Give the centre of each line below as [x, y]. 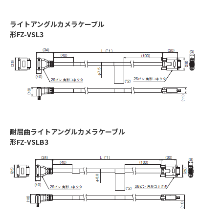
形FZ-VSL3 [27, 34]
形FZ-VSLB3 [29, 142]
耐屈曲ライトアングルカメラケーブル [67, 132]
